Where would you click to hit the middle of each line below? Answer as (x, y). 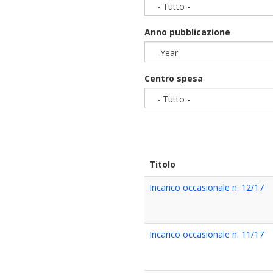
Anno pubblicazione (188, 32)
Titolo (163, 164)
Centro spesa (174, 78)
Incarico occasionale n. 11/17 (207, 234)
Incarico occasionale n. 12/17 (207, 187)
